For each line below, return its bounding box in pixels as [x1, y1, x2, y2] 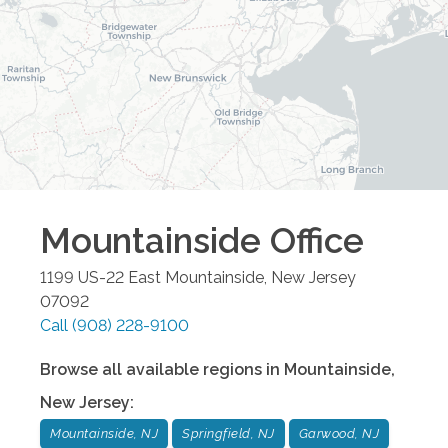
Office [261, 219, 364, 261]
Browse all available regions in [40, 359, 284, 379]
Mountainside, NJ [50, 425, 158, 441]
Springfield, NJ [182, 425, 275, 441]
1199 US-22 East [40, 267, 161, 287]
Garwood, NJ [298, 425, 379, 441]
